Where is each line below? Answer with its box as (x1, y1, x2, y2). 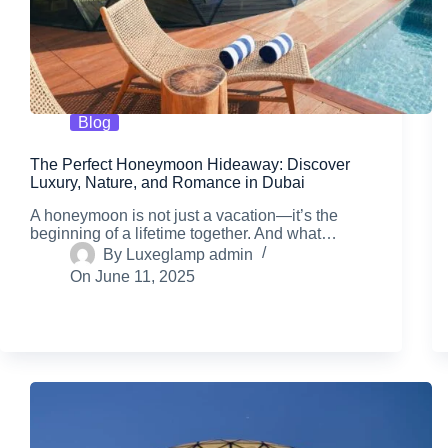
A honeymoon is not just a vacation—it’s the (30, 207, 338, 225)
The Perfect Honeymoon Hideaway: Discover (30, 156, 350, 174)
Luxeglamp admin (126, 245, 254, 263)
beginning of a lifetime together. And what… (30, 225, 337, 243)
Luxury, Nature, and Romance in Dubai (30, 174, 305, 192)
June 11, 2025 (95, 268, 196, 286)
